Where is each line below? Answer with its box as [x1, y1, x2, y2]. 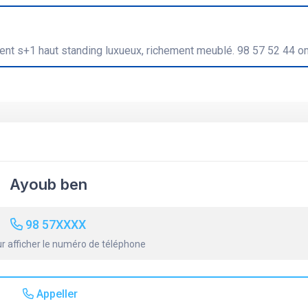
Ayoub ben [9, 175, 87, 194]
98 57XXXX [25, 217, 87, 232]
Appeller [33, 287, 78, 301]
